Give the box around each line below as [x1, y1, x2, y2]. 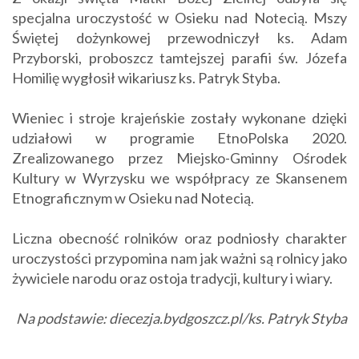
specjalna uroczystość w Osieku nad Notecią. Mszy [12, 9, 347, 27]
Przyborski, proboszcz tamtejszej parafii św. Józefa [12, 49, 347, 67]
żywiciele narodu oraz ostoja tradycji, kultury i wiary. [12, 269, 333, 288]
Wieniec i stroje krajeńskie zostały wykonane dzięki [12, 109, 347, 127]
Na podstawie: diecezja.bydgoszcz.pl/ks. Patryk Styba [16, 309, 347, 328]
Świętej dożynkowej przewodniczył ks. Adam [12, 29, 347, 47]
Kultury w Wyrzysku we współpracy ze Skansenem [12, 169, 347, 188]
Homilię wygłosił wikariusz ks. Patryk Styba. [12, 69, 280, 87]
